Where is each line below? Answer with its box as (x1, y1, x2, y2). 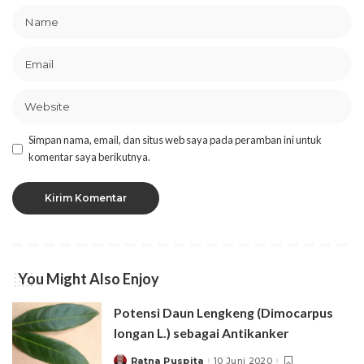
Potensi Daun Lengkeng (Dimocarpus (114, 305, 333, 321)
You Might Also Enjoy (18, 270, 159, 288)
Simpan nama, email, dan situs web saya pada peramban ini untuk (28, 133, 322, 147)
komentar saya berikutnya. (28, 150, 150, 164)
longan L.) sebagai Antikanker (114, 325, 288, 341)
